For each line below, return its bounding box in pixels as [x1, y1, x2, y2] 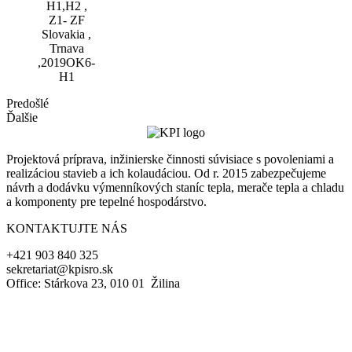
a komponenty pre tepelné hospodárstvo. [6, 195, 207, 209]
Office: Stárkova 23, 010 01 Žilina [6, 277, 180, 291]
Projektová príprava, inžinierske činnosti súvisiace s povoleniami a [6, 152, 334, 167]
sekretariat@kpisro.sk [6, 262, 113, 277]
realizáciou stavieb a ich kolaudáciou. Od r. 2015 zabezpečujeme [6, 167, 326, 181]
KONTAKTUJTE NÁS [6, 222, 127, 236]
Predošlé [6, 97, 49, 110]
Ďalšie [6, 111, 38, 124]
